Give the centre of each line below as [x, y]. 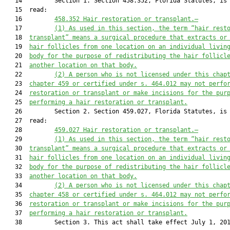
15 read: [26, 10]
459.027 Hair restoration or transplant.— [126, 130]
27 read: [26, 121]
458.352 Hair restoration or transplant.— [126, 19]
